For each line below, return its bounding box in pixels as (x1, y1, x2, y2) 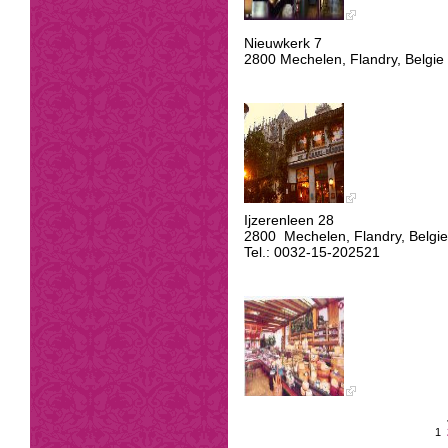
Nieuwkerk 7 (244, 34, 322, 51)
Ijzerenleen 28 (244, 211, 334, 228)
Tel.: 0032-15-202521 (244, 243, 380, 260)
